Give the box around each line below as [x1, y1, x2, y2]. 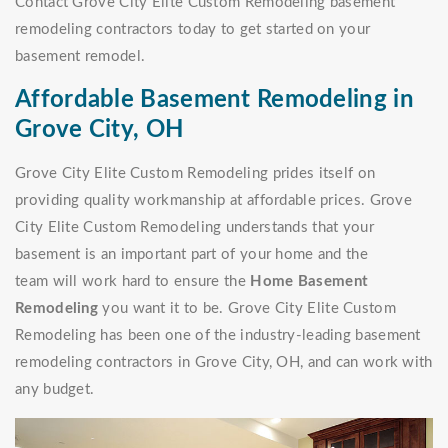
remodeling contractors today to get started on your [15, 22, 371, 38]
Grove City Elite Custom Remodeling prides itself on [15, 166, 376, 182]
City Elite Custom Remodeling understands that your [15, 220, 374, 236]
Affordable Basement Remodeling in [15, 88, 414, 113]
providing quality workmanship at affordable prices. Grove [15, 193, 413, 209]
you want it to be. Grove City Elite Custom [98, 301, 396, 317]
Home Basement [250, 274, 369, 290]
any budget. [15, 382, 99, 398]
